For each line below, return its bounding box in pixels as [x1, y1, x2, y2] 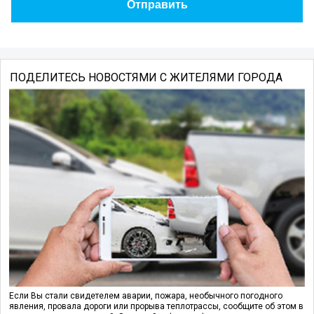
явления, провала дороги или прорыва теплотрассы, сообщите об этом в [9, 301, 303, 311]
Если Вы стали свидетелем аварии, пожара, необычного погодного [9, 290, 282, 301]
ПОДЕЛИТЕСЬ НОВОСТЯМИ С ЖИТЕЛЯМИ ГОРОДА [9, 71, 282, 85]
